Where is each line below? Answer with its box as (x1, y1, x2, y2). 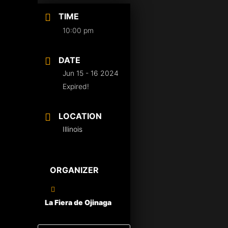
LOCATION (59, 111, 102, 121)
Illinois (63, 125, 82, 133)
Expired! (63, 82, 89, 91)
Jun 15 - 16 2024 (63, 69, 119, 77)
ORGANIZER (50, 165, 99, 175)
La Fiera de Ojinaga (45, 198, 111, 207)
